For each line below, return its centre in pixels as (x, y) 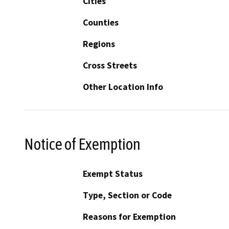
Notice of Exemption (82, 144)
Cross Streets (110, 65)
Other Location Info (123, 87)
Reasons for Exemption (129, 217)
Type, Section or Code (127, 196)
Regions (99, 44)
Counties (101, 22)
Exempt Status (113, 174)
